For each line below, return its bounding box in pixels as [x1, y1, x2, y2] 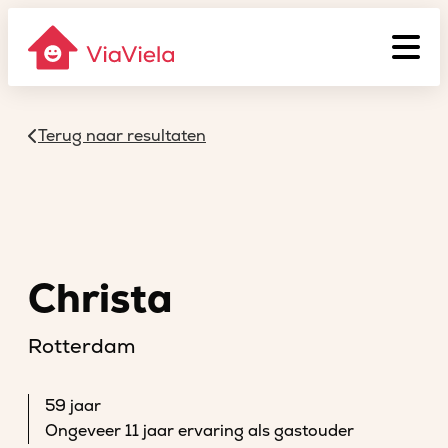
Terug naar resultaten [38, 126, 206, 146]
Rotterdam [28, 334, 135, 359]
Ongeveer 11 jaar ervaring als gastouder [45, 421, 354, 441]
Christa [28, 275, 172, 324]
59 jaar [45, 396, 101, 416]
